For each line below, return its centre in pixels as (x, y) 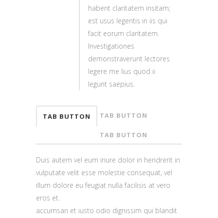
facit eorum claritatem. (124, 33)
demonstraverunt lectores (129, 58)
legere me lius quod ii (122, 71)
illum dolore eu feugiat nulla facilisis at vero (103, 185)
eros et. (48, 198)
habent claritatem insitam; (129, 8)
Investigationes (111, 46)
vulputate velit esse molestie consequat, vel (104, 172)
